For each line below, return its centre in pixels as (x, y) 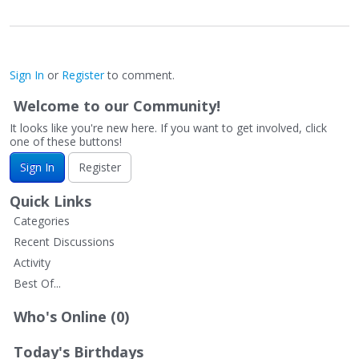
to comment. (139, 75)
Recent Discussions (64, 242)
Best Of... (37, 283)
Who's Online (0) (71, 317)
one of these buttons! (66, 141)
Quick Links (50, 201)
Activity (32, 262)
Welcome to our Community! (117, 106)
